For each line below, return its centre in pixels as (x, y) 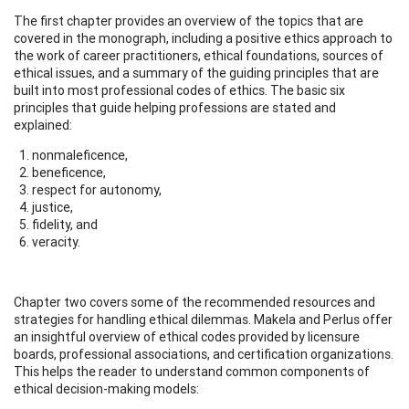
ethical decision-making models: (106, 388)
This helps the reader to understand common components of (192, 371)
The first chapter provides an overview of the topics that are (189, 21)
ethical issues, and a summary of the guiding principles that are (196, 73)
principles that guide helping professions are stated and (175, 107)
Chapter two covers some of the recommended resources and (194, 302)
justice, (52, 207)
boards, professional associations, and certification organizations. (204, 354)
